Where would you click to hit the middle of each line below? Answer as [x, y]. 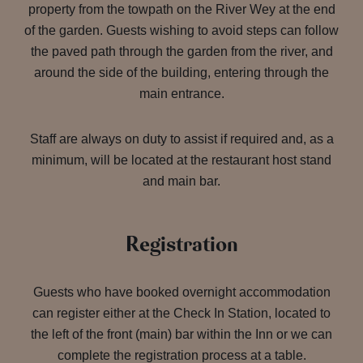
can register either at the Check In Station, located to [181, 313]
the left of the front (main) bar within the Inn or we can [181, 334]
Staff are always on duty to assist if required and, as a [181, 139]
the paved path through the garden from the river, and [181, 51]
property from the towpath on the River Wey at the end [181, 9]
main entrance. [181, 94]
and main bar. [181, 181]
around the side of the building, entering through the [181, 73]
